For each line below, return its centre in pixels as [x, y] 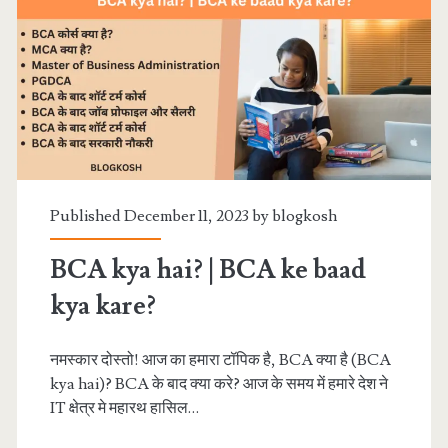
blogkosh [304, 216]
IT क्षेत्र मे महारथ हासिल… [124, 408]
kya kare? [102, 306]
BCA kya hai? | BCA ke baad [207, 270]
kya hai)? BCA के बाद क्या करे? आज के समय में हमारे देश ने [218, 384]
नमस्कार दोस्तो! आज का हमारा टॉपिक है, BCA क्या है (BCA [220, 360]
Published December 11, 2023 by [160, 216]
